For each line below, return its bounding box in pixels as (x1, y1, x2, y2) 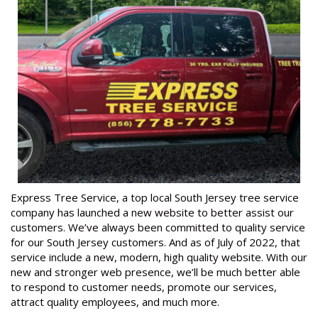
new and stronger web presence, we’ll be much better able (11, 264, 300, 279)
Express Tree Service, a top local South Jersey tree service (11, 190, 299, 204)
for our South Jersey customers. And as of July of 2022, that (11, 234, 300, 249)
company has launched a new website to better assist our (11, 204, 294, 219)
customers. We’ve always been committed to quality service (11, 219, 305, 234)
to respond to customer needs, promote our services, (11, 279, 277, 294)
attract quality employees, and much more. (11, 294, 219, 309)
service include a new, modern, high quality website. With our (11, 249, 307, 264)
